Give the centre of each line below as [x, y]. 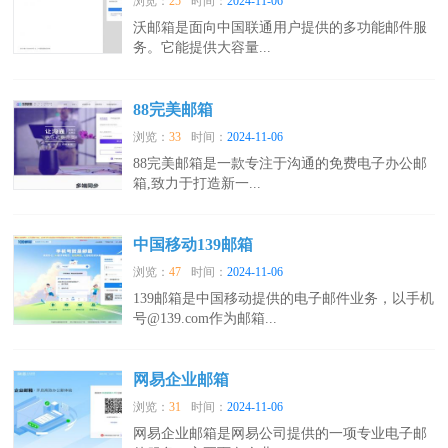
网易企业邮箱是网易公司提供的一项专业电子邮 [280, 434]
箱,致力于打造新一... [197, 183]
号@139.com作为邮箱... [205, 318]
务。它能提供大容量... [202, 48]
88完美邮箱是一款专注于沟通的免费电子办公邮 [280, 163]
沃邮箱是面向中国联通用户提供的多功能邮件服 [280, 28]
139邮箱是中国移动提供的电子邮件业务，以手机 [284, 298]
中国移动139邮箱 [193, 244]
